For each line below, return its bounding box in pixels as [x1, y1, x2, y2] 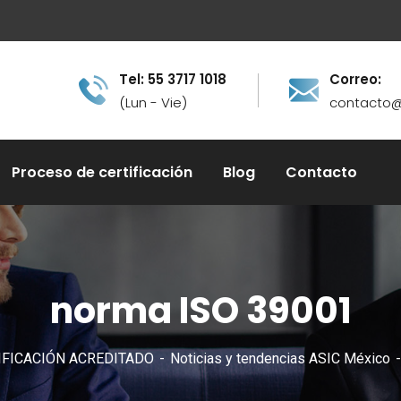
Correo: [329, 70, 381, 89]
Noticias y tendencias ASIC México [170, 350, 390, 367]
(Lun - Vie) [119, 93, 187, 112]
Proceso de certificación [12, 162, 192, 183]
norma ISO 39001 [49, 286, 352, 336]
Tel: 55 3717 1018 [119, 70, 226, 89]
